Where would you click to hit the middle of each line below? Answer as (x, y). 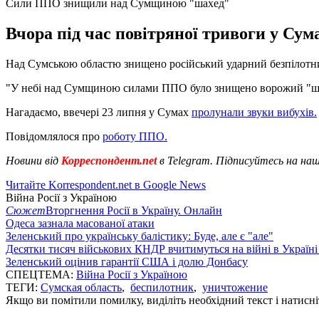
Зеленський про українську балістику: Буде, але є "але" (140, 236)
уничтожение (235, 287)
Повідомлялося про (54, 136)
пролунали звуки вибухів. (254, 112)
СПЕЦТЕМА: (41, 274)
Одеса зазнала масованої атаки (80, 223)
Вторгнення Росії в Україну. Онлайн (134, 210)
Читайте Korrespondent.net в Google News (106, 184)
